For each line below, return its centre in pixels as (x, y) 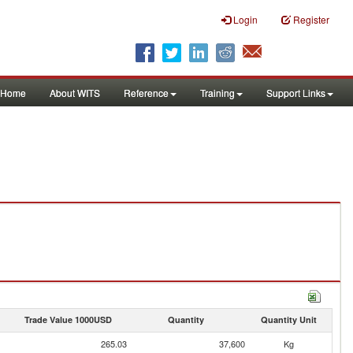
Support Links (296, 93)
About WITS (75, 93)
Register (311, 19)
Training (217, 93)
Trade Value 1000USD (68, 320)
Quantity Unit (288, 320)
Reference (146, 93)
